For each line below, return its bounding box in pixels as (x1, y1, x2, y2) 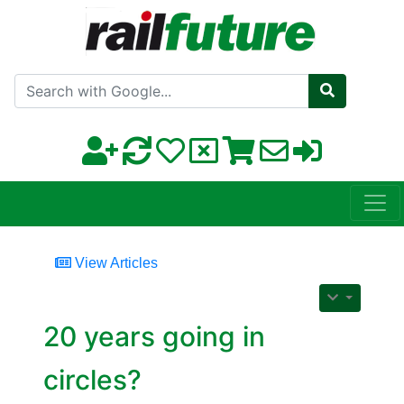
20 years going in (43, 320, 265, 353)
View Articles (71, 255, 158, 271)
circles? (43, 363, 142, 397)
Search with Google (179, 71, 314, 89)
